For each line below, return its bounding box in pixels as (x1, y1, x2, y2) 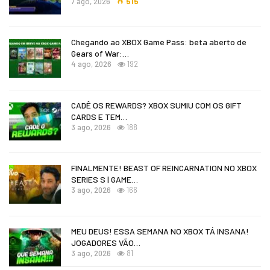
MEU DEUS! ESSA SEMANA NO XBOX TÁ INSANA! (71, 226, 249, 237)
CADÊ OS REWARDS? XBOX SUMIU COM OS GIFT (71, 99, 242, 110)
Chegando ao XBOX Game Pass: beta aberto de (71, 37, 246, 48)
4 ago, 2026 (71, 59, 111, 69)
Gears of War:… (71, 48, 129, 59)
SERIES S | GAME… (71, 174, 138, 185)
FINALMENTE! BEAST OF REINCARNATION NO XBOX (71, 163, 257, 174)
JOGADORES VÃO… (71, 237, 140, 248)
